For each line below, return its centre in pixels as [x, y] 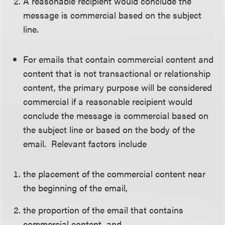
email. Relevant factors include [85, 143]
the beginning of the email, [76, 188]
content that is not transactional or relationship [117, 73]
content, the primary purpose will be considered [118, 87]
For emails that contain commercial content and [119, 59]
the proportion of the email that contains [103, 210]
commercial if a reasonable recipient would [108, 101]
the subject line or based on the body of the [109, 129]
